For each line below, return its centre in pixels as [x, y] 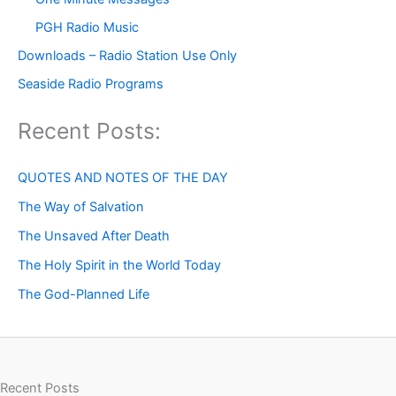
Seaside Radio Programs [91, 84]
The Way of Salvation [81, 207]
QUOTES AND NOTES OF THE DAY [123, 178]
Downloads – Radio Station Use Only [127, 56]
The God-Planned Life [84, 295]
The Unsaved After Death [94, 236]
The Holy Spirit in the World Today [119, 266]
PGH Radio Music [87, 28]
